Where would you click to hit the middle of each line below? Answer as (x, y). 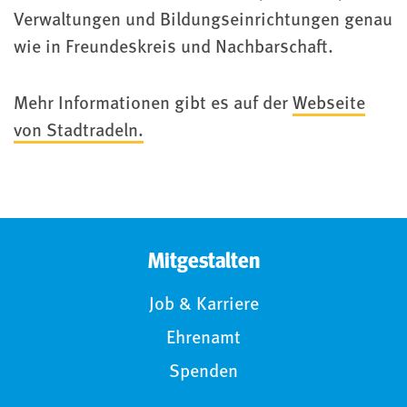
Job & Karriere (203, 305)
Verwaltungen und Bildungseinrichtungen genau (203, 20)
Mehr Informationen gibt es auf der (153, 104)
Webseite (329, 104)
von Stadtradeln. (79, 131)
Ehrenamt (203, 338)
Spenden (203, 372)
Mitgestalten (203, 261)
